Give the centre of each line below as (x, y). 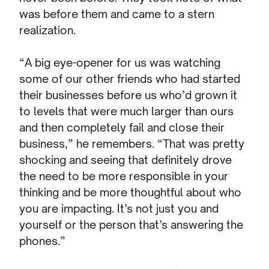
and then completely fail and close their (122, 128)
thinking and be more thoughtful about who (131, 192)
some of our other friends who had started (130, 79)
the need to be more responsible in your (124, 176)
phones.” (43, 241)
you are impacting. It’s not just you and (119, 209)
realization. (48, 30)
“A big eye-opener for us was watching (120, 63)
